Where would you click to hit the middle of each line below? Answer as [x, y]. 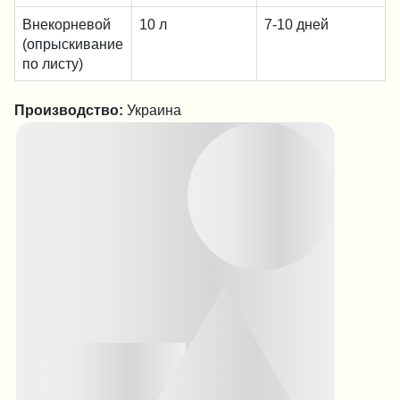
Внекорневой [67, 24]
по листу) [53, 63]
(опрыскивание [73, 44]
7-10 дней [296, 24]
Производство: [69, 110]
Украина [154, 110]
